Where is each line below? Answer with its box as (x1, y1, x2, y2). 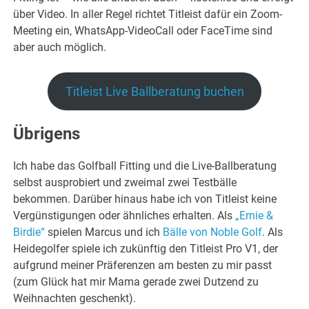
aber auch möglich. (13, 41, 107, 54)
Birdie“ (13, 226, 46, 239)
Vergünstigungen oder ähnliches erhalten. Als (13, 209, 236, 223)
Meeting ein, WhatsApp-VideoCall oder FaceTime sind (13, 24, 273, 38)
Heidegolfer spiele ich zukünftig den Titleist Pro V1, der (13, 242, 279, 256)
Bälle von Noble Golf (163, 226, 263, 239)
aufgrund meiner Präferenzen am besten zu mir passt (13, 259, 272, 272)
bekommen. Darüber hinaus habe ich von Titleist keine (13, 192, 277, 206)
